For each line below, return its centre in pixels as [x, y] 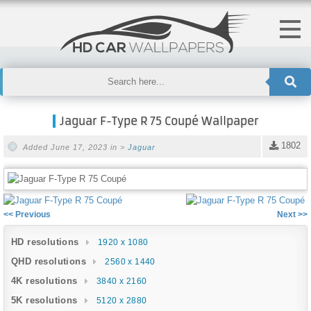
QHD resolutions [49, 261]
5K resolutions [44, 300]
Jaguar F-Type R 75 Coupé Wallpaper [159, 121]
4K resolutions [44, 280]
